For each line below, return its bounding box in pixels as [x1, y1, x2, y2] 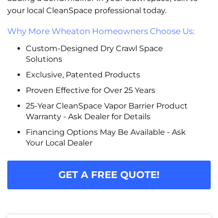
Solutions [25, 54, 62, 64]
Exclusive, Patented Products [25, 70, 140, 79]
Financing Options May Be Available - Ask [25, 127, 186, 137]
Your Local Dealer [25, 138, 92, 147]
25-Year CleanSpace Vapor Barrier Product [25, 101, 188, 110]
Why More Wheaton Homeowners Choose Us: [7, 26, 195, 36]
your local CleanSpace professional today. [7, 5, 166, 15]
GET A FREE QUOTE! [58, 168, 160, 181]
